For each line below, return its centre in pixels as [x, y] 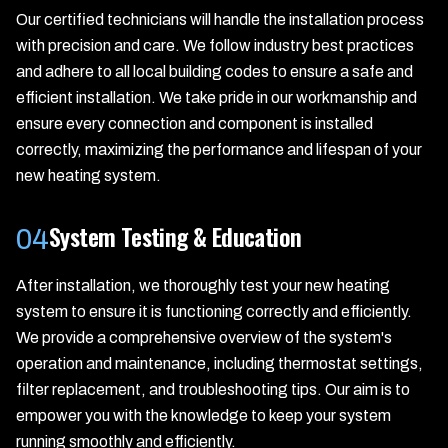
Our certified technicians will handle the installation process [220, 19]
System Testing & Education [175, 236]
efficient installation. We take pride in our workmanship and [216, 97]
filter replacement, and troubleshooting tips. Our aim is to [213, 389]
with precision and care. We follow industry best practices [215, 45]
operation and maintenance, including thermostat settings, [219, 363]
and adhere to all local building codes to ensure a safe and [214, 71]
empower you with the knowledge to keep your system [203, 415]
